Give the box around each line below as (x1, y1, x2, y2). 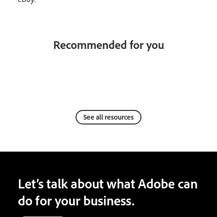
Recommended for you (53, 37, 164, 52)
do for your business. (18, 192, 135, 209)
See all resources (83, 112, 134, 122)
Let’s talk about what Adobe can (18, 175, 198, 192)
